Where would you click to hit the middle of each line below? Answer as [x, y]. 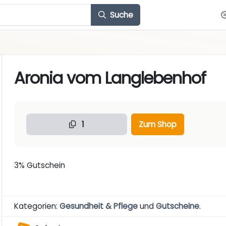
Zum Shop [157, 124]
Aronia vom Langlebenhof [110, 78]
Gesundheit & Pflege [99, 206]
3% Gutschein [40, 165]
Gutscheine [178, 206]
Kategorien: [37, 206]
